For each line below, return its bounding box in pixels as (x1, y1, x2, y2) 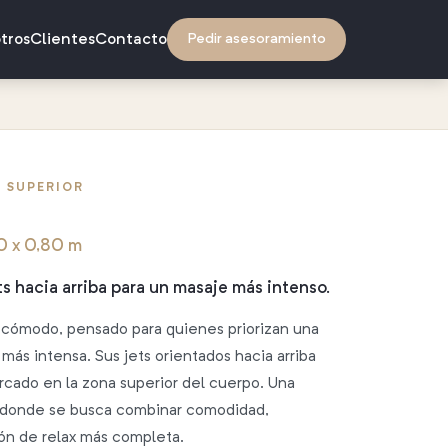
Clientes (30, 31, 95, 48)
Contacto (95, 31, 167, 48)
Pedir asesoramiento (187, 32, 326, 47)
